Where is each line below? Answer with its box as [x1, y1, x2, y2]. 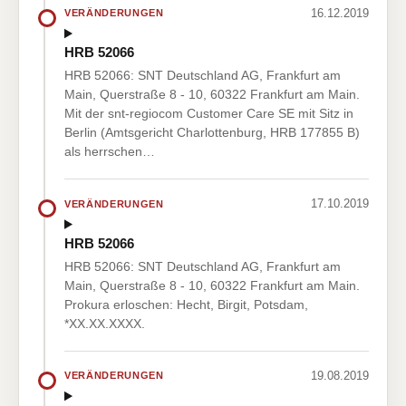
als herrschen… [64, 144, 155, 159]
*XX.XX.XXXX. [64, 315, 145, 331]
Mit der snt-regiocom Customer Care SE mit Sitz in [64, 106, 353, 121]
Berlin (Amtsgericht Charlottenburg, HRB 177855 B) [64, 125, 360, 140]
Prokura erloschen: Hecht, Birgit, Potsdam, [64, 296, 308, 312]
